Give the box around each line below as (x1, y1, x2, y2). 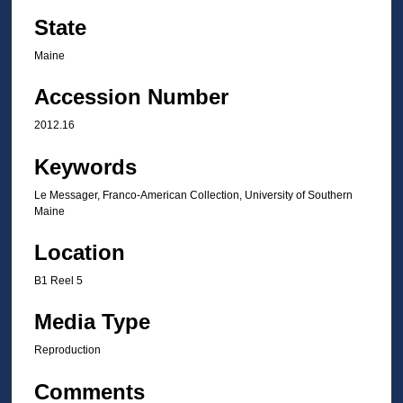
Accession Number (34, 85, 228, 110)
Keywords (34, 154, 137, 179)
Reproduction (34, 344, 101, 357)
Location (34, 239, 125, 264)
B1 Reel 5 (34, 273, 83, 287)
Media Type (34, 309, 150, 335)
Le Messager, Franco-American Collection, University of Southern (34, 188, 353, 201)
